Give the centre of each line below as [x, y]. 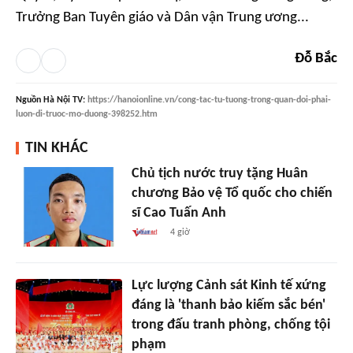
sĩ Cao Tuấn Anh [178, 213]
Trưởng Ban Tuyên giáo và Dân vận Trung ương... [162, 18]
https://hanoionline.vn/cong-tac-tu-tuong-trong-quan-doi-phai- [209, 100]
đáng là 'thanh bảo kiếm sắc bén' [228, 305]
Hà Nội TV [63, 100]
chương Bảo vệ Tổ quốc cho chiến [232, 193]
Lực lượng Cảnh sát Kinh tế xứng [229, 285]
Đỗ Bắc [316, 59]
